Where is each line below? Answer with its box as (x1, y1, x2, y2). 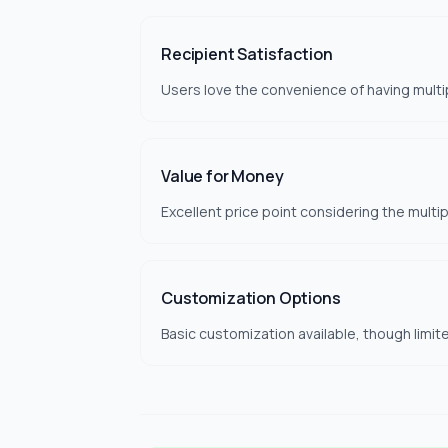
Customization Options (161, 287, 341, 309)
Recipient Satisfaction (161, 43, 333, 65)
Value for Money (161, 165, 284, 187)
